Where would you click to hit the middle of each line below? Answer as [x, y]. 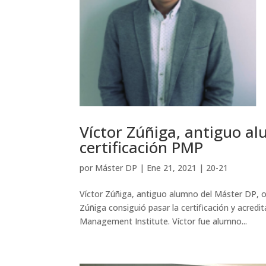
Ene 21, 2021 [172, 167]
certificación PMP [142, 147]
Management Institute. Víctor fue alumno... [164, 221]
